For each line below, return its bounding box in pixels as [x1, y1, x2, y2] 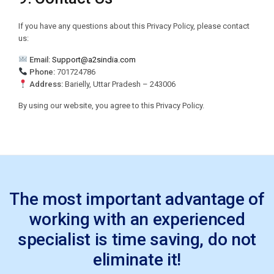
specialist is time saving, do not [17, 229, 257, 250]
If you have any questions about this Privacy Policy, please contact [18, 21, 250, 31]
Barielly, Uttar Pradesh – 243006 [62, 80, 176, 89]
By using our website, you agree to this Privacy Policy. [18, 101, 204, 110]
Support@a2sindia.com [51, 55, 136, 64]
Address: [29, 80, 63, 89]
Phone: [29, 67, 55, 76]
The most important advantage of [9, 189, 265, 209]
